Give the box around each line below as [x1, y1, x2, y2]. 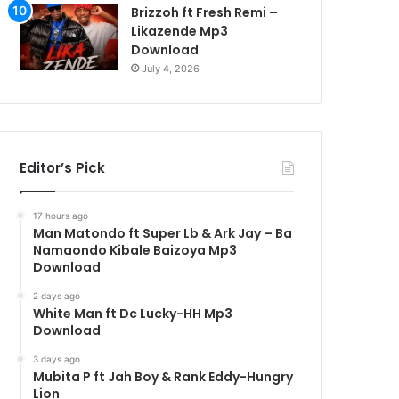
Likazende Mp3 [131, 21, 229, 40]
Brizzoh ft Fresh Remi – [131, 3, 279, 21]
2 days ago [33, 289, 81, 301]
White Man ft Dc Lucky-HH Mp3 [33, 304, 233, 322]
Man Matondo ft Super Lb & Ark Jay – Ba [33, 224, 293, 242]
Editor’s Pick [20, 158, 106, 177]
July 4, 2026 [142, 61, 200, 75]
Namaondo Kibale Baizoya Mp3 [33, 240, 238, 259]
